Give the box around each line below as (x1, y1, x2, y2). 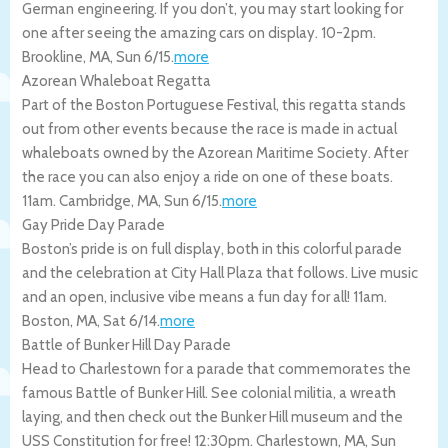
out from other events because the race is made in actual (22, 119, 397, 138)
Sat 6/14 (103, 311, 157, 330)
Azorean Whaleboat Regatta (22, 71, 211, 90)
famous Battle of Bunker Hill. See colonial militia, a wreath (22, 383, 396, 402)
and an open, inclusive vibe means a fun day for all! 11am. (22, 287, 387, 306)
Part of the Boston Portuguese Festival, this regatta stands (22, 95, 406, 114)
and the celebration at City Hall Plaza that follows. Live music (22, 263, 418, 282)
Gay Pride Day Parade (22, 215, 165, 234)
